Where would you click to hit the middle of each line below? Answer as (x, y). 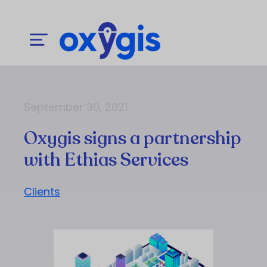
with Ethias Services (106, 160)
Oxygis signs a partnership (133, 138)
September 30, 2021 (76, 107)
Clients (42, 191)
